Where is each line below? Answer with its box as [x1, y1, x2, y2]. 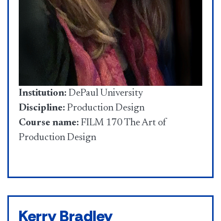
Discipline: [19, 103, 65, 113]
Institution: [19, 88, 67, 98]
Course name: [19, 118, 79, 128]
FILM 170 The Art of [79, 118, 167, 128]
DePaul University [67, 88, 143, 98]
